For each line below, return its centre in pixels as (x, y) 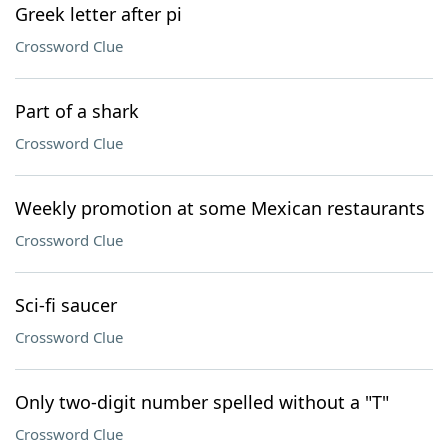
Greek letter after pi (98, 14)
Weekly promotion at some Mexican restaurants (220, 208)
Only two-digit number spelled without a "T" (202, 402)
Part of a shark (77, 111)
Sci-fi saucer (66, 305)
